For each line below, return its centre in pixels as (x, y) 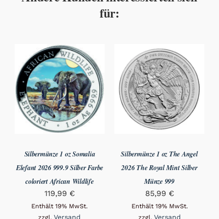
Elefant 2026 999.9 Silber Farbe (60, 167)
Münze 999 (159, 181)
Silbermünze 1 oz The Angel (159, 154)
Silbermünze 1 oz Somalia (60, 154)
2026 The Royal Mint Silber (159, 167)
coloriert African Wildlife (60, 181)
